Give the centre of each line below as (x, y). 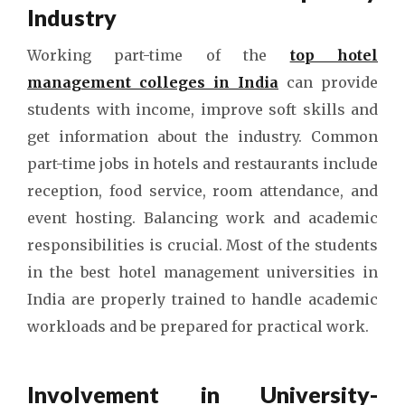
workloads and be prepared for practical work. (198, 326)
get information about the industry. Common (202, 137)
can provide (332, 82)
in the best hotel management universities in (202, 272)
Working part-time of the (159, 55)
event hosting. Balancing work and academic (202, 218)
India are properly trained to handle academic (202, 299)
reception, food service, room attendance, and (202, 191)
